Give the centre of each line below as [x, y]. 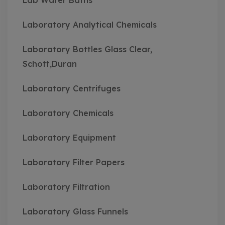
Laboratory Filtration [66, 187]
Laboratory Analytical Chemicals [90, 25]
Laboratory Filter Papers [74, 162]
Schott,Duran [50, 64]
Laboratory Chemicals [68, 113]
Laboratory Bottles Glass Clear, [87, 49]
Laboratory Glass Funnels [75, 212]
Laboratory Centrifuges [72, 89]
